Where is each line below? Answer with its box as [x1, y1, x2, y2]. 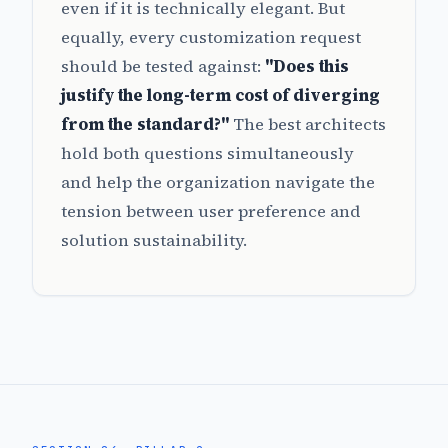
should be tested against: [61, 55, 265, 79]
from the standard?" [61, 113, 229, 137]
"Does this [265, 55, 349, 79]
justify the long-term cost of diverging [61, 84, 380, 108]
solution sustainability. [61, 229, 247, 253]
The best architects [229, 113, 386, 137]
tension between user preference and [61, 200, 361, 224]
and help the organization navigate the [61, 171, 375, 195]
